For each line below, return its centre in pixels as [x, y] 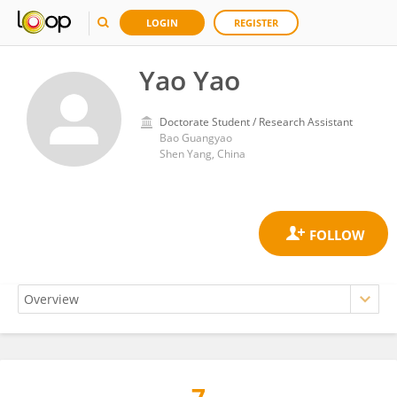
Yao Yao [190, 80]
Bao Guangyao [196, 138]
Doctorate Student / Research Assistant [256, 122]
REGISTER [256, 23]
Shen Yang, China [202, 154]
